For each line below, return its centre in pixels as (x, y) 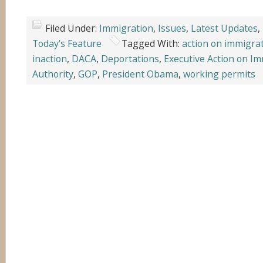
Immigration (126, 28)
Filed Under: (72, 28)
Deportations (130, 59)
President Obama (140, 74)
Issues (172, 28)
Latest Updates (224, 28)
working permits (219, 74)
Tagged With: (152, 43)
